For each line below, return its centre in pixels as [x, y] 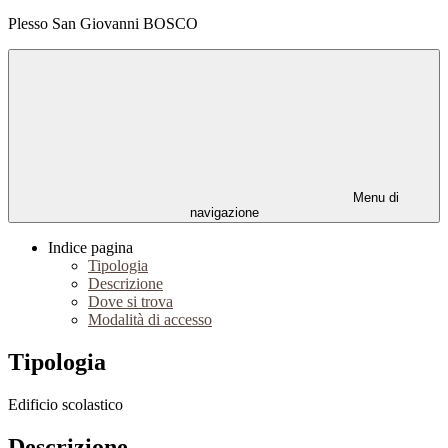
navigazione [224, 213]
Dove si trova [130, 302]
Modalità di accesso [150, 320]
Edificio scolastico [65, 404]
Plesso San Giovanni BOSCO [103, 24]
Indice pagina [90, 248]
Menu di [374, 198]
